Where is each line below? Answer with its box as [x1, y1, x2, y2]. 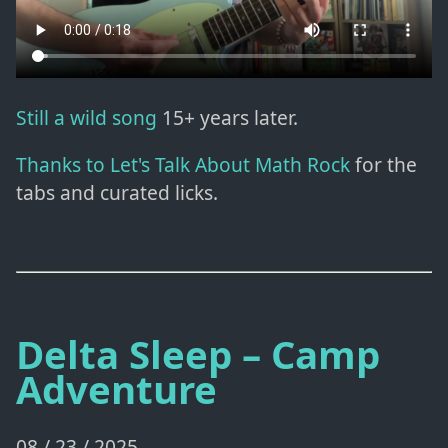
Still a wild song [16, 104, 157, 132]
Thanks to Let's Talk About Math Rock [16, 151, 350, 179]
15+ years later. [157, 104, 298, 132]
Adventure [16, 363, 217, 416]
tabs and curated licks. [16, 179, 218, 207]
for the [350, 151, 417, 179]
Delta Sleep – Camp [16, 328, 380, 381]
